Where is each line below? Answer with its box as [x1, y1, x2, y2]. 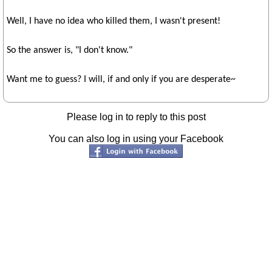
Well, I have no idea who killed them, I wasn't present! [7, 16, 220, 26]
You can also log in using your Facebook [49, 134, 223, 144]
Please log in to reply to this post [66, 112, 206, 122]
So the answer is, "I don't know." [7, 46, 132, 55]
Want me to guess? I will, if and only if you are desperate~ [7, 75, 236, 84]
